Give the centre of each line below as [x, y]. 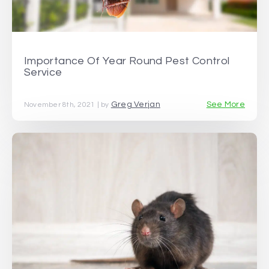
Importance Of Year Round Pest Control [127, 61]
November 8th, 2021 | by [68, 105]
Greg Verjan [135, 105]
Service [43, 72]
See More [225, 105]
